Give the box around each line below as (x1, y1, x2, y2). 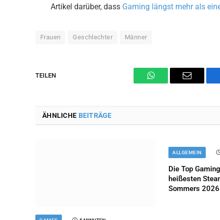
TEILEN (35, 72, 56, 80)
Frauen (40, 33, 61, 41)
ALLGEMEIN (172, 149, 202, 155)
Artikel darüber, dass (51, 1, 122, 11)
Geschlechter (73, 33, 113, 41)
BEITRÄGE (78, 111, 112, 119)
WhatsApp (150, 78, 188, 87)
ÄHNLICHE (42, 111, 79, 119)
